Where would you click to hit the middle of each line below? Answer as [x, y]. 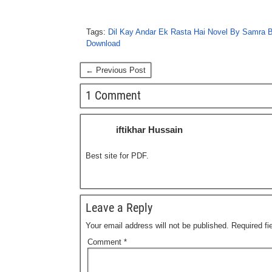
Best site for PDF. [117, 156]
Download [103, 43]
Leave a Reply [119, 208]
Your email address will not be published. [157, 226]
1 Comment [113, 95]
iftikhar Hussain [149, 130]
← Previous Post [116, 70]
